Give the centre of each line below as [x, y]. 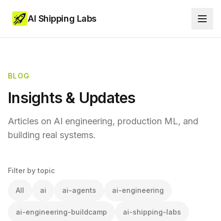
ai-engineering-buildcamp [61, 212]
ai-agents [79, 190]
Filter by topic [31, 170]
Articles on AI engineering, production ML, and [103, 121]
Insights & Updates [72, 98]
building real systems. [52, 135]
